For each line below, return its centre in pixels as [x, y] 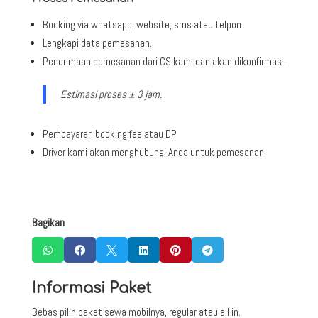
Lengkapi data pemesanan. [97, 43]
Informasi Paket [91, 288]
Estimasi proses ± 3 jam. [111, 94]
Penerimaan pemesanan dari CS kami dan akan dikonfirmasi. [164, 61]
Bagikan [48, 222]
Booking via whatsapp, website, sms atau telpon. [143, 24]
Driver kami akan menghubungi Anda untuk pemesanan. [154, 152]
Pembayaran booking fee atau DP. [109, 133]
